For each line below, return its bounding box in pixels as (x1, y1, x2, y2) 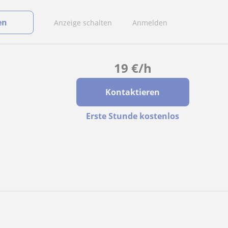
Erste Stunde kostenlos (86, 110, 180, 122)
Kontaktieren (105, 87, 160, 98)
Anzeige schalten (54, 17, 112, 27)
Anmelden (132, 17, 167, 27)
